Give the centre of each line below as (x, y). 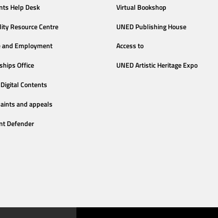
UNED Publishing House (151, 27)
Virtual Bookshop (141, 7)
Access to (130, 46)
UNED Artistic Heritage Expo (157, 65)
